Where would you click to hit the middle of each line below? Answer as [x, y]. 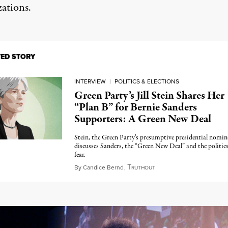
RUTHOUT [143, 168]
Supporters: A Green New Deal [142, 119]
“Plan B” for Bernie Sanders [135, 108]
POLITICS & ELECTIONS [147, 81]
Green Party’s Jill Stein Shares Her [149, 96]
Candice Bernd [103, 167]
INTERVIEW [90, 81]
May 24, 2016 [176, 167]
